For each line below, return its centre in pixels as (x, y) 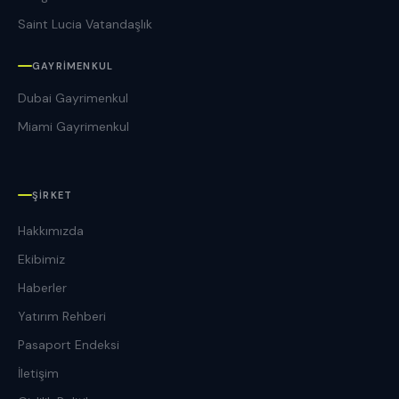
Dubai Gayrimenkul (73, 98)
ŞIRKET (53, 195)
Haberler (42, 287)
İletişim (38, 373)
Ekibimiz (41, 259)
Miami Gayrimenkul (73, 126)
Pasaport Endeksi (69, 344)
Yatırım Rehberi (62, 316)
